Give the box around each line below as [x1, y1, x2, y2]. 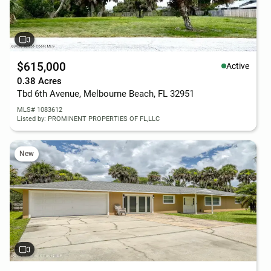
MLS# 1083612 [17, 106, 62, 114]
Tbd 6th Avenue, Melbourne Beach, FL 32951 [17, 88, 194, 99]
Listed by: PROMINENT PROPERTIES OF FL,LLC [17, 115, 160, 123]
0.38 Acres [17, 76, 62, 87]
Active [226, 60, 249, 71]
